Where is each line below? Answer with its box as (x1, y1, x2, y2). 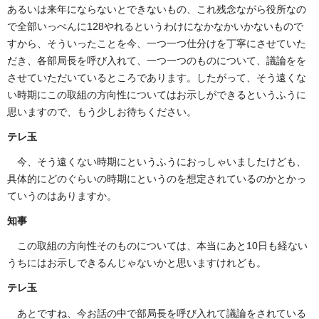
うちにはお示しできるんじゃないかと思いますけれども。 (7, 257, 266, 269)
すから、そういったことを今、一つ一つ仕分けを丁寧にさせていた (7, 37, 306, 49)
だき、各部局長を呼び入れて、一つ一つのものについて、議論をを (7, 54, 306, 66)
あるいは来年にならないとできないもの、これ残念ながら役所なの (7, 3, 306, 15)
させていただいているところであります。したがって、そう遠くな (7, 71, 306, 83)
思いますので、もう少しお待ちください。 (7, 105, 197, 117)
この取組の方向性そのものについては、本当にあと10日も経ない (17, 240, 308, 252)
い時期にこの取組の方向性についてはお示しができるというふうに (7, 88, 306, 100)
